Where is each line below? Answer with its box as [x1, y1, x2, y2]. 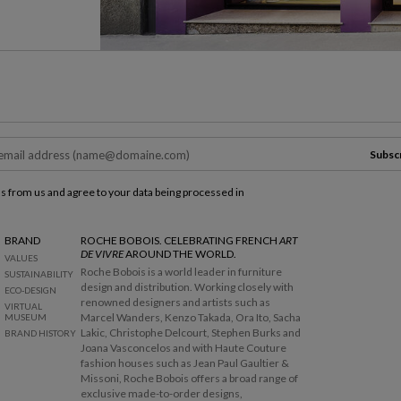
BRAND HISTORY [4, 328, 76, 339]
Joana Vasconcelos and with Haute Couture [81, 341, 286, 355]
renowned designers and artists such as [81, 295, 270, 310]
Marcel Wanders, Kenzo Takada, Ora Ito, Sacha [81, 311, 301, 325]
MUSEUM [4, 311, 47, 323]
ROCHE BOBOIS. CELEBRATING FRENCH [81, 234, 279, 248]
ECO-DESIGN [4, 285, 56, 296]
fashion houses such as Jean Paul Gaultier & [81, 356, 289, 371]
